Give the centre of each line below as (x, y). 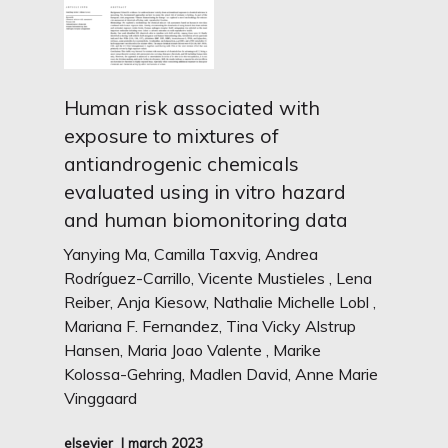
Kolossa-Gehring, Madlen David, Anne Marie (221, 374)
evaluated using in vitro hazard (205, 191)
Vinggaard (101, 398)
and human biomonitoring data (206, 219)
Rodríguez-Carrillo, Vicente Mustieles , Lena (218, 278)
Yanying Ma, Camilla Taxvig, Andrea (191, 254)
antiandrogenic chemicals (182, 163)
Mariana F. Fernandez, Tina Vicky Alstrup (210, 326)
